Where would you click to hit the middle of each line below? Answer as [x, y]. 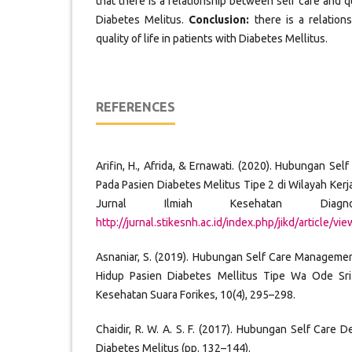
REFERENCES [136, 106]
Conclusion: [219, 19]
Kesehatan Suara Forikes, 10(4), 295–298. [196, 294]
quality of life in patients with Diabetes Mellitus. [212, 38]
